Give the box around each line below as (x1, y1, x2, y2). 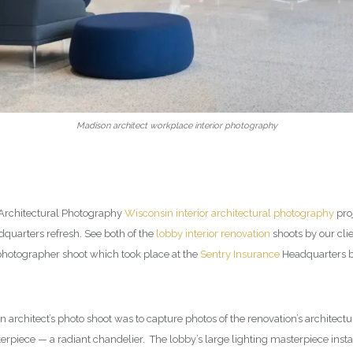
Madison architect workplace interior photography (76, 121, 277, 132)
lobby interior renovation (156, 228, 270, 240)
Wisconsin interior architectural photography (124, 207, 334, 220)
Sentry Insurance (200, 248, 280, 261)
